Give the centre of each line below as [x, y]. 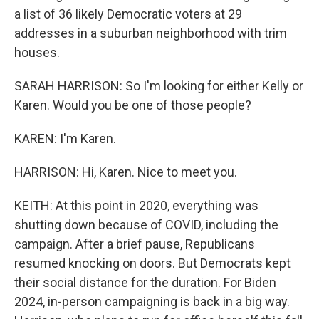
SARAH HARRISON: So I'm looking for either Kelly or [159, 86]
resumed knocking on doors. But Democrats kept [152, 263]
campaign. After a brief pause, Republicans [135, 244]
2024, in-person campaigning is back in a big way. [152, 302]
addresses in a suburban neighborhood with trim [151, 33]
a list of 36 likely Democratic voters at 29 [128, 14]
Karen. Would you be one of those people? [133, 105]
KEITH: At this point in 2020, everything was [136, 205]
